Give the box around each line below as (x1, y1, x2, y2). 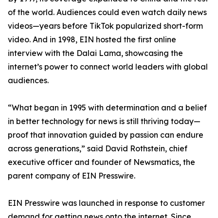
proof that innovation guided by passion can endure (8, 130, 203, 140)
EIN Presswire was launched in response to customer (8, 198, 205, 208)
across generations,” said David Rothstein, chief (8, 144, 187, 153)
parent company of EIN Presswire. (8, 171, 135, 181)
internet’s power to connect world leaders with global (8, 62, 208, 72)
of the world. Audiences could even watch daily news (8, 7, 207, 17)
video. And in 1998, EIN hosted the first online (8, 35, 176, 44)
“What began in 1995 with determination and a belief (8, 103, 207, 112)
